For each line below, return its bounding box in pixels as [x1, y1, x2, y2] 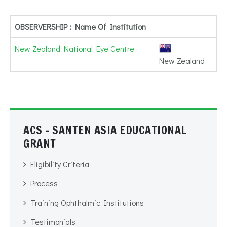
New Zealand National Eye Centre [15, 43, 134, 54]
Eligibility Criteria [30, 159, 89, 170]
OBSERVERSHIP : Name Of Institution [15, 21, 146, 32]
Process [30, 178, 58, 189]
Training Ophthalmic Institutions [30, 197, 144, 208]
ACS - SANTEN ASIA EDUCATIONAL [23, 122, 187, 138]
